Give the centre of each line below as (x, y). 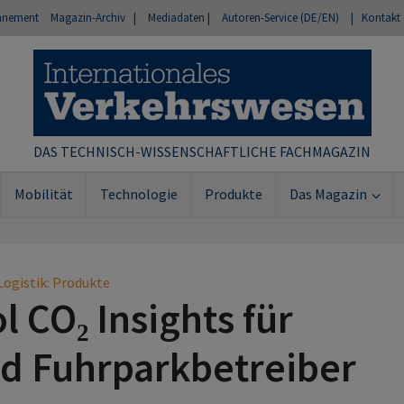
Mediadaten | (179, 18)
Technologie (138, 194)
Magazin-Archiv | (93, 18)
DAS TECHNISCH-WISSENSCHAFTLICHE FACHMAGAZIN (202, 152)
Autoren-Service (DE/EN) (280, 18)
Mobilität (43, 194)
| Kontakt (376, 18)
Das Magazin (328, 194)
